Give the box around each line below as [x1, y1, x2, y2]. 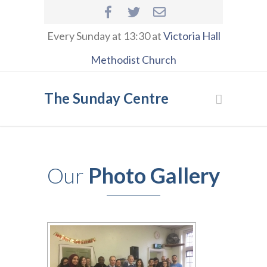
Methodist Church [91, 53, 176, 66]
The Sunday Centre [44, 89, 169, 107]
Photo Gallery [88, 162, 220, 188]
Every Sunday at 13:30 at [46, 29, 163, 42]
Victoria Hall [163, 29, 221, 42]
